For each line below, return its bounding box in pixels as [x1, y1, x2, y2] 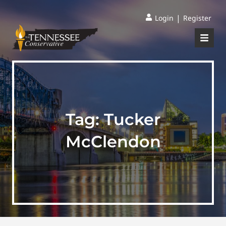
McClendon [65, 132, 161, 151]
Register [183, 13, 211, 23]
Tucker [104, 109, 160, 129]
